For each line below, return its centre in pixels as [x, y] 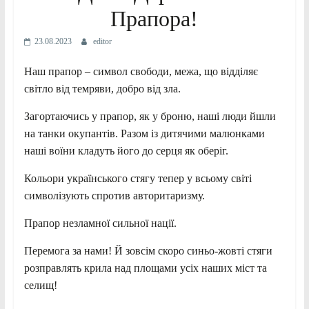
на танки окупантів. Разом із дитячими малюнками [144, 134]
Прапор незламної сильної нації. [100, 223]
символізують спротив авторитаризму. [114, 196]
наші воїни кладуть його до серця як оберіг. [126, 151]
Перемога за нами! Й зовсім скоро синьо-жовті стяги [148, 251]
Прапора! [154, 19]
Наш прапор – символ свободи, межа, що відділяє [141, 72]
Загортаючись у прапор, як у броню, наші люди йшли [150, 117]
